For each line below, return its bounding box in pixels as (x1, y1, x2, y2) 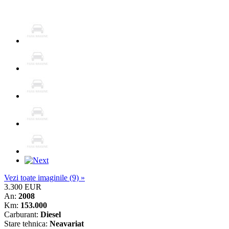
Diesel (40, 210, 61, 219)
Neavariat (50, 219, 84, 228)
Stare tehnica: (4, 219, 50, 228)
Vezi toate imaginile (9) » (4, 173, 85, 182)
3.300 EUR (4, 182, 41, 191)
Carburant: (4, 210, 40, 219)
